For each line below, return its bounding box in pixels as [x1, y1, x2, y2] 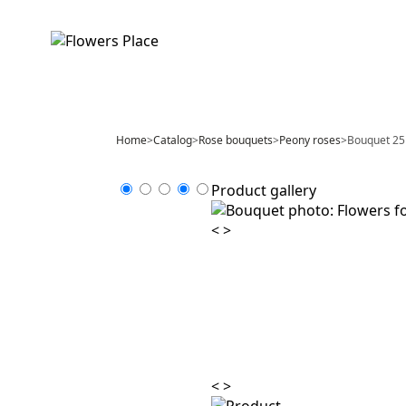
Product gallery [211, 180, 316, 200]
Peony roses [279, 132, 341, 148]
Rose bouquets [198, 132, 273, 148]
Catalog [153, 132, 192, 148]
